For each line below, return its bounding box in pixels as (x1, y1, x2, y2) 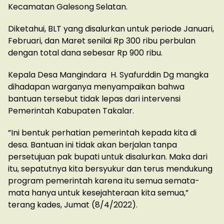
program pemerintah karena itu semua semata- (8, 175, 199, 187)
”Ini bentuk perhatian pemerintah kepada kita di (8, 127, 196, 139)
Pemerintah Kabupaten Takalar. (8, 105, 134, 117)
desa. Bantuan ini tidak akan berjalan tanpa (8, 139, 177, 151)
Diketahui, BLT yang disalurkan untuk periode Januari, (8, 23, 214, 35)
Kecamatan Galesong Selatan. (8, 1, 127, 13)
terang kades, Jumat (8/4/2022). (8, 199, 137, 211)
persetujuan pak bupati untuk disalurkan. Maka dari (8, 151, 207, 163)
